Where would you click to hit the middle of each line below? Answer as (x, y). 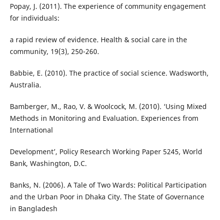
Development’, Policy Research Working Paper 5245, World (106, 152)
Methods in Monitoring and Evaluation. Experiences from (104, 118)
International (31, 130)
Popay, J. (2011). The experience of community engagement (108, 6)
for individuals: (34, 18)
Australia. (25, 85)
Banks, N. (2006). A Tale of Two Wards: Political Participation (108, 185)
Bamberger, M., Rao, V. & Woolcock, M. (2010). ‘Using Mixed (108, 107)
